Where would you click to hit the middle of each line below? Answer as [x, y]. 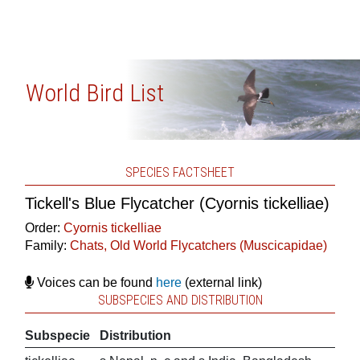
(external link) [221, 282]
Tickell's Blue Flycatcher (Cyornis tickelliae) [177, 203]
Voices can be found [94, 282]
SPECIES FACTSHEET [180, 172]
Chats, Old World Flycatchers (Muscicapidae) [198, 245]
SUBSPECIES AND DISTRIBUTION [180, 300]
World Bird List [94, 93]
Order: [44, 228]
